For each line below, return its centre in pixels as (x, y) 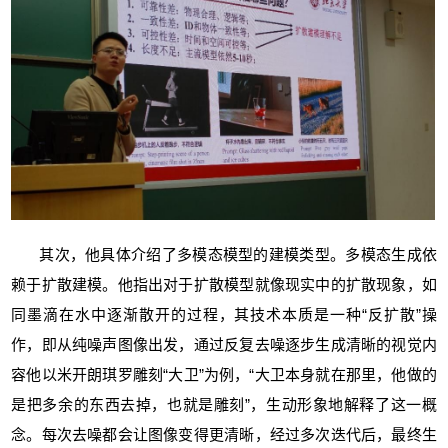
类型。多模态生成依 (368, 255)
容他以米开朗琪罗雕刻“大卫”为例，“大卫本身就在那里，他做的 (224, 375)
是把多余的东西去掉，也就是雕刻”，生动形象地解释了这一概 (224, 405)
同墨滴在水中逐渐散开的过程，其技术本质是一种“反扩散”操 (224, 315)
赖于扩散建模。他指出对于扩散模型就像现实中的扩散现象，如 (224, 285)
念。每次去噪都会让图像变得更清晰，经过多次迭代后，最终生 (224, 435)
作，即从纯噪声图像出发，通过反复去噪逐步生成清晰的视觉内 (224, 345)
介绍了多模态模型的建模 (215, 255)
